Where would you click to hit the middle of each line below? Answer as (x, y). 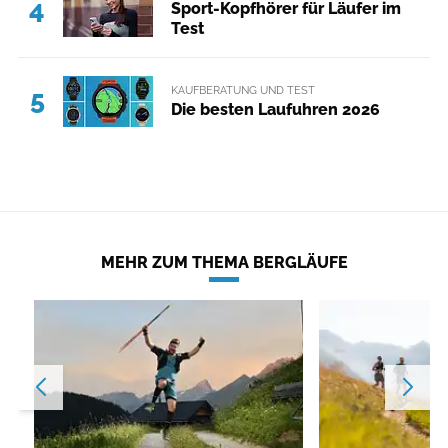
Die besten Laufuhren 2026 (275, 109)
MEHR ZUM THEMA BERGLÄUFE (224, 262)
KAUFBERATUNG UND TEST (242, 89)
